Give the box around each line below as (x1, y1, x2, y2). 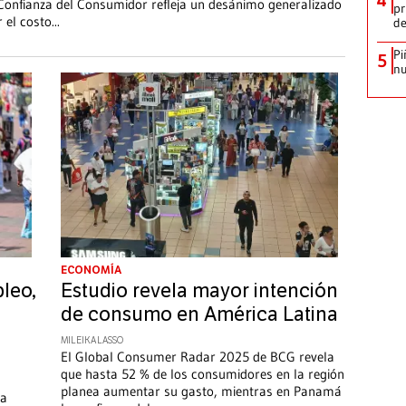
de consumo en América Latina (60, 303, 338, 327)
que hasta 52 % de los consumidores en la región (60, 365, 344, 383)
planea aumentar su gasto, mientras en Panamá (60, 382, 342, 401)
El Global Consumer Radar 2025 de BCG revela (60, 348, 334, 366)
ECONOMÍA (60, 264, 121, 277)
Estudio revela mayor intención (60, 279, 338, 304)
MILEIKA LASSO (60, 335, 123, 347)
